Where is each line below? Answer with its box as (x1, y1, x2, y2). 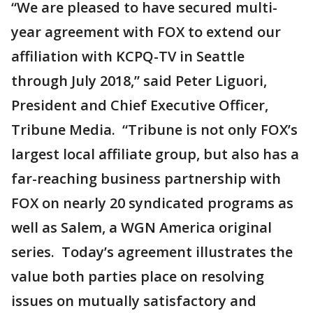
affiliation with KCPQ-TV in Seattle (11, 47, 245, 66)
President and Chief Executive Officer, (11, 96, 268, 115)
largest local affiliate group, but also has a (11, 145, 299, 163)
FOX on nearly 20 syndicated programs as (11, 194, 293, 212)
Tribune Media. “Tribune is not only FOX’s (11, 120, 298, 139)
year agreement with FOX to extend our (11, 22, 281, 41)
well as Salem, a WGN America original (11, 218, 272, 237)
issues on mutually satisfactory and (11, 291, 256, 310)
